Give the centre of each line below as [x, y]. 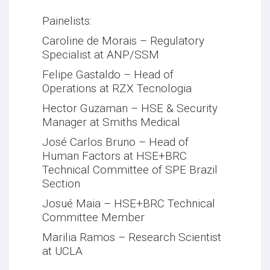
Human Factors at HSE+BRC [115, 156]
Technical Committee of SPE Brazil [130, 170]
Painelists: [67, 21]
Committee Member [93, 218]
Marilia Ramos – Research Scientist [132, 237]
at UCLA [62, 251]
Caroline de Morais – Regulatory [123, 41]
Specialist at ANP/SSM [101, 55]
